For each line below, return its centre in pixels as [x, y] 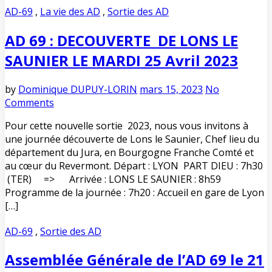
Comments [29, 102]
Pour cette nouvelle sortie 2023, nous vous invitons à [127, 125]
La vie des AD [70, 11]
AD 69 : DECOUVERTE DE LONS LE [121, 40]
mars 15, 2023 [171, 89]
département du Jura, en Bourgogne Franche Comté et [131, 152]
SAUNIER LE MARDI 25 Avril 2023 [121, 60]
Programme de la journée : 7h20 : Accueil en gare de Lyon [134, 192]
